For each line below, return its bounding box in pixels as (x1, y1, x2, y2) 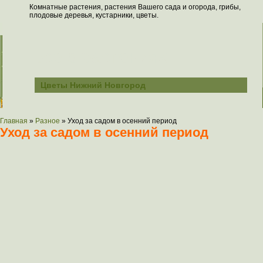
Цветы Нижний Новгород (41, 80, 146, 90)
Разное (35, 117, 60, 125)
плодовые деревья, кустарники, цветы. (29, 11, 159, 19)
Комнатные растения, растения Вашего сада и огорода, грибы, (29, 3, 241, 11)
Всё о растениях (32, 47, 167, 66)
